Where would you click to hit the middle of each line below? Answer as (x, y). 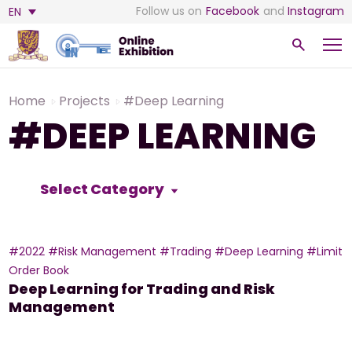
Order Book (38, 270)
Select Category (103, 189)
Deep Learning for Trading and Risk (141, 289)
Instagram (315, 11)
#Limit (324, 251)
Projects (84, 101)
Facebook (232, 11)
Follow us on (169, 11)
